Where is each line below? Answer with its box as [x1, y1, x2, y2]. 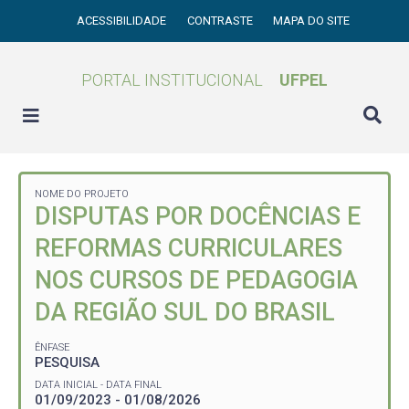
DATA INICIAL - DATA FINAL [35, 378, 162, 391]
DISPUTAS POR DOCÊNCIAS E [35, 202, 361, 231]
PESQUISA [35, 353, 100, 371]
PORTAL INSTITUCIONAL [81, 70, 263, 89]
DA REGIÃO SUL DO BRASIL [35, 298, 335, 327]
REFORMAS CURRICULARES [35, 234, 342, 263]
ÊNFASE [35, 341, 69, 353]
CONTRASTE [186, 14, 256, 27]
